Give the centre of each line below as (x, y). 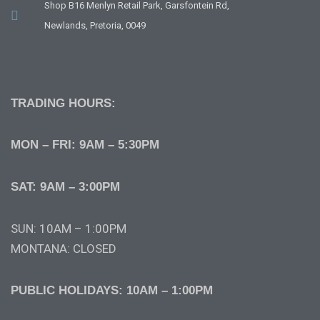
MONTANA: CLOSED (64, 248)
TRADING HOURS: (63, 103)
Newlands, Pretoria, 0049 (95, 25)
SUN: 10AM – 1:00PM (69, 228)
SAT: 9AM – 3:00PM (65, 187)
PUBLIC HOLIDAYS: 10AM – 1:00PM (112, 290)
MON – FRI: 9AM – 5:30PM (85, 145)
